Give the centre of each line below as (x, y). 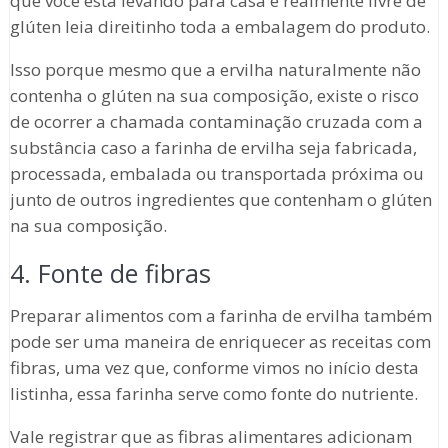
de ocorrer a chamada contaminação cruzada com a (216, 122)
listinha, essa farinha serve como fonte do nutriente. (213, 394)
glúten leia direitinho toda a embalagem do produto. (219, 27)
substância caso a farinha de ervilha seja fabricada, (213, 148)
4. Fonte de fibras (110, 273)
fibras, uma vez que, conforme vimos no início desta (214, 368)
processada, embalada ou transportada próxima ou (216, 174)
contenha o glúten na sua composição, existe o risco (214, 96)
